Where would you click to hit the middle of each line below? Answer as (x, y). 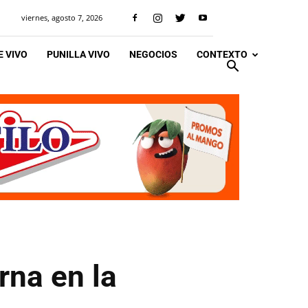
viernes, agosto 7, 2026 (62, 18)
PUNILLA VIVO (78, 54)
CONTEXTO (222, 54)
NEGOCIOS (153, 54)
